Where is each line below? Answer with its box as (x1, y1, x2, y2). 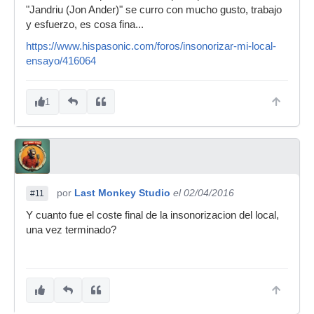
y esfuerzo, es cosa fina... (26, 18, 144, 30)
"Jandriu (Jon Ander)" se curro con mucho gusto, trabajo (26, 4, 282, 15)
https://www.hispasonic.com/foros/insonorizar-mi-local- (26, 40, 276, 52)
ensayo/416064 (26, 55, 96, 67)
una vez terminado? (26, 224, 116, 235)
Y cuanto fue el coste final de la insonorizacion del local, (26, 209, 279, 221)
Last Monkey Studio (74, 186, 170, 198)
